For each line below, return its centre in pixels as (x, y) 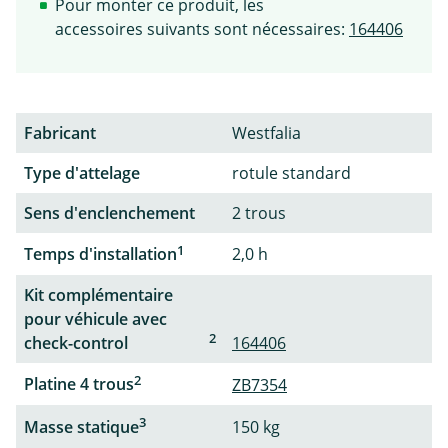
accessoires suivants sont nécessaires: (200, 28)
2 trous (259, 212)
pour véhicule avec (95, 319)
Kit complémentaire (98, 295)
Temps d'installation (100, 253)
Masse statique (81, 426)
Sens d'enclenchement (109, 212)
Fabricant (60, 132)
